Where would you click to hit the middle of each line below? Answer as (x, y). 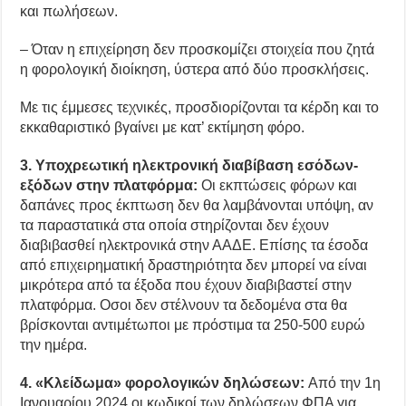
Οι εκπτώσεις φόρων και (278, 185)
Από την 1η (343, 382)
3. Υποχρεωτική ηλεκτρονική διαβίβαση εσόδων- (189, 165)
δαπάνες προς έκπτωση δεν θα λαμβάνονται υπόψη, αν (197, 205)
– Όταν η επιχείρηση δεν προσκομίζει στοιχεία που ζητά (198, 49)
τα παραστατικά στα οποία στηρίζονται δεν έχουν (175, 225)
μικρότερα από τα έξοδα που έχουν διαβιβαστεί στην (186, 285)
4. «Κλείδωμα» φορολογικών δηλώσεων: (163, 382)
